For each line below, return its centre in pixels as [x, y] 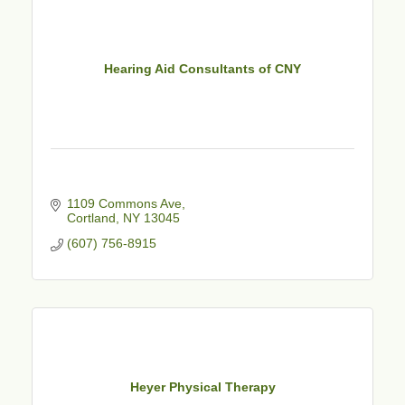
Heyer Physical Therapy [202, 387]
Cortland [91, 217]
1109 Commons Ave [124, 203]
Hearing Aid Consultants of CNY [202, 69]
